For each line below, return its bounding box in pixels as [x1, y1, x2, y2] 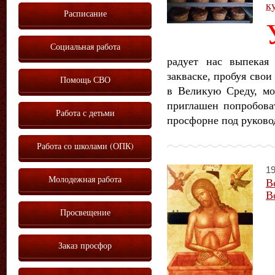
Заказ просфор [58, 239, 112, 251]
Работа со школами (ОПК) [36, 140, 134, 152]
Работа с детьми [55, 107, 115, 118]
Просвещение [60, 206, 110, 218]
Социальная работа [50, 41, 120, 52]
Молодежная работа [48, 173, 122, 185]
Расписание [63, 7, 107, 19]
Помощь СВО [60, 74, 110, 85]
